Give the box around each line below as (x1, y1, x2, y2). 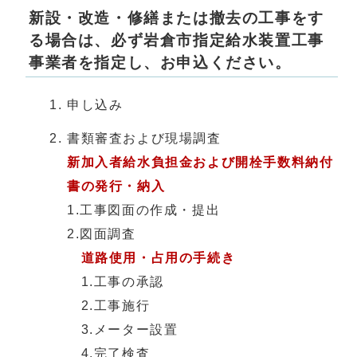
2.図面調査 (67, 226, 136, 241)
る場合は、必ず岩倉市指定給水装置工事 (29, 31, 324, 49)
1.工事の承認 (80, 274, 164, 288)
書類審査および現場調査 (67, 131, 222, 145)
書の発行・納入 (67, 178, 166, 193)
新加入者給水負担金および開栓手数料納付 (67, 155, 334, 169)
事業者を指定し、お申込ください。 (29, 53, 292, 71)
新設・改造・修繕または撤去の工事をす (29, 9, 324, 26)
